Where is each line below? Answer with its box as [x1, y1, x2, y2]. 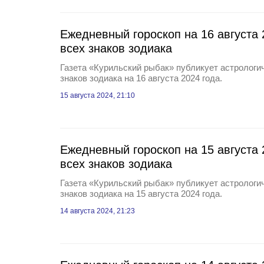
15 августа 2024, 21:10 [60, 91, 135, 100]
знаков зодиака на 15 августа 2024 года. [60, 189, 222, 199]
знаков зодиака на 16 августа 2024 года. [60, 73, 222, 83]
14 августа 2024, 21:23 [60, 207, 135, 215]
